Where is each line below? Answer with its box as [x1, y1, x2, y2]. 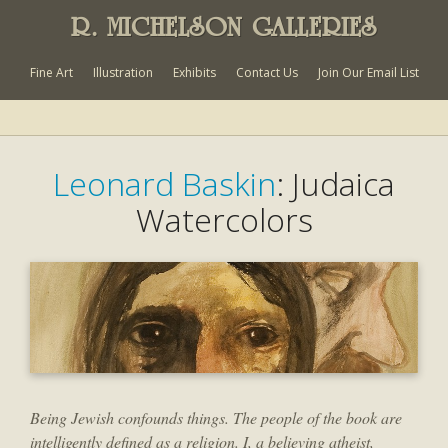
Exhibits [172, 64, 216, 81]
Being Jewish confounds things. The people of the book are [30, 407, 402, 429]
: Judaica [276, 162, 395, 205]
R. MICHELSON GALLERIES [71, 10, 377, 44]
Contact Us [235, 64, 298, 81]
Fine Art [29, 64, 73, 81]
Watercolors [135, 198, 313, 241]
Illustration [92, 64, 153, 81]
